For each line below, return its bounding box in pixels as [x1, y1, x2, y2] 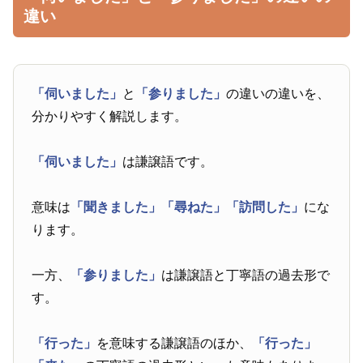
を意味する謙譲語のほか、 [96, 336, 253, 351]
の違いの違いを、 [226, 87, 331, 101]
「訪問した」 [226, 200, 305, 215]
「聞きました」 [70, 200, 162, 215]
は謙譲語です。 [122, 155, 214, 169]
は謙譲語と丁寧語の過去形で [161, 268, 331, 283]
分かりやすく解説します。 [32, 109, 188, 124]
